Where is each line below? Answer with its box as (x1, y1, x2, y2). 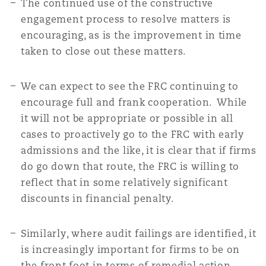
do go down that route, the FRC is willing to (21, 160, 240, 173)
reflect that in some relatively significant (21, 176, 228, 189)
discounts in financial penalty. (21, 192, 174, 205)
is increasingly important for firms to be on (21, 243, 240, 256)
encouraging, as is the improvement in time (21, 29, 242, 42)
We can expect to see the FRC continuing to (21, 80, 239, 93)
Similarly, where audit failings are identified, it (21, 227, 256, 240)
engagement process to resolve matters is (21, 13, 232, 26)
